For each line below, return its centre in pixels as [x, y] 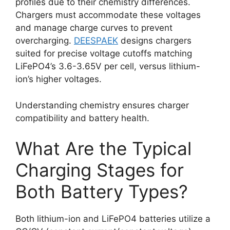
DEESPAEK [96, 41]
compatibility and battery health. [82, 118]
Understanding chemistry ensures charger [102, 105]
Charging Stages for [100, 170]
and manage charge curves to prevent [94, 28]
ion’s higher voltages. [59, 79]
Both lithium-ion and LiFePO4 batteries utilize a [113, 219]
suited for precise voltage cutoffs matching [104, 53]
